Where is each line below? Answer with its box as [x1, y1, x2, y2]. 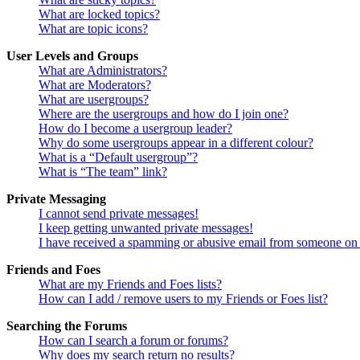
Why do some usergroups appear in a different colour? [39, 136, 313, 150]
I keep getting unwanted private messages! [39, 221, 253, 235]
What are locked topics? [39, 7, 160, 22]
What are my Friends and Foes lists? [39, 277, 222, 292]
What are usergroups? [39, 92, 149, 107]
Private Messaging [6, 192, 106, 207]
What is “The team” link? [39, 165, 167, 179]
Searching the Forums [6, 319, 127, 333]
